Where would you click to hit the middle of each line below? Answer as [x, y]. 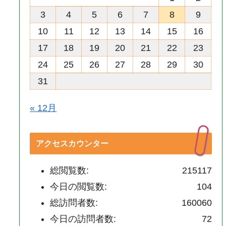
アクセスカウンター [72, 143]
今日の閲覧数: [79, 186]
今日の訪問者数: [83, 219]
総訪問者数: [74, 203]
